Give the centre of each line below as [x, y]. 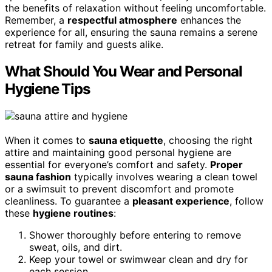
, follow [246, 201]
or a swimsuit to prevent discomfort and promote [119, 189]
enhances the [209, 20]
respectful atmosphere [122, 20]
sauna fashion [38, 177]
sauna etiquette [126, 141]
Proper [226, 165]
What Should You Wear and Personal [124, 72]
